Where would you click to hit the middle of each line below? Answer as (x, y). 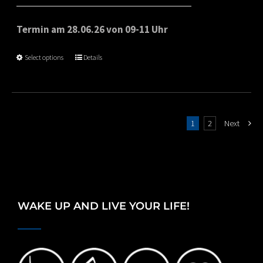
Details (93, 57)
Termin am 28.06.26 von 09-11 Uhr (92, 29)
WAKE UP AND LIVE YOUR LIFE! (104, 206)
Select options (44, 57)
